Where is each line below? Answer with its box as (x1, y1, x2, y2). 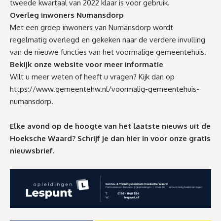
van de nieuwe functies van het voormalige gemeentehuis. (10, 47, 206, 57)
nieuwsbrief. (10, 146, 54, 155)
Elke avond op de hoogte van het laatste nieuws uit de (10, 121, 211, 131)
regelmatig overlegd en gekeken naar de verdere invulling (10, 35, 205, 44)
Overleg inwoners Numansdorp (10, 10, 124, 20)
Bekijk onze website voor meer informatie (10, 59, 165, 69)
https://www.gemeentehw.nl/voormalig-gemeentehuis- (10, 84, 199, 94)
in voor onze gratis (142, 133, 211, 143)
